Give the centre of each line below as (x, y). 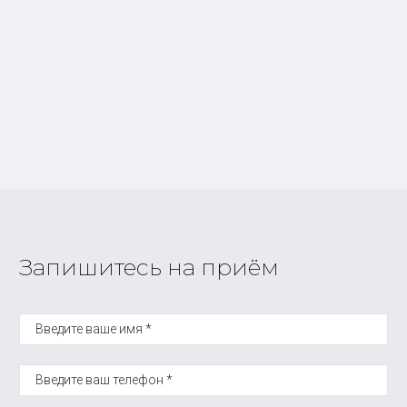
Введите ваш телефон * (104, 380)
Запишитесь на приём (149, 268)
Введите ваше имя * (94, 329)
